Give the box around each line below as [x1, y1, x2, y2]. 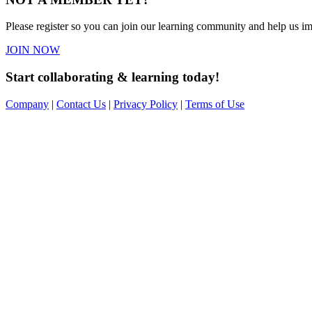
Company [6, 97, 49, 110]
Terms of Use [185, 97, 244, 110]
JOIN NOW [6, 44, 60, 56]
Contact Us [56, 97, 106, 110]
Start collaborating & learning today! [6, 70, 219, 85]
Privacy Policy [114, 97, 178, 110]
